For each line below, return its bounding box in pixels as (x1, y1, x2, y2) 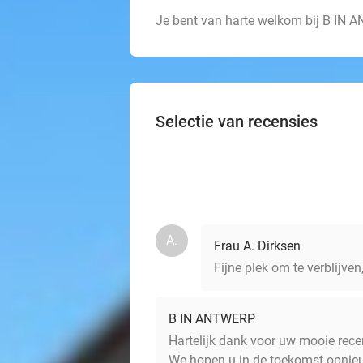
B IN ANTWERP (169, 311, 255, 327)
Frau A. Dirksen (214, 238, 301, 254)
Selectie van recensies (156, 112, 318, 132)
